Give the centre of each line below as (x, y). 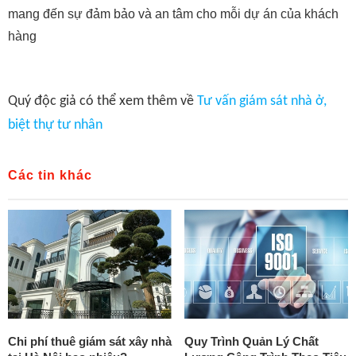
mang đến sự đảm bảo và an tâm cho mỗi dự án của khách (173, 14)
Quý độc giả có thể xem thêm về (103, 102)
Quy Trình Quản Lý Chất (252, 341)
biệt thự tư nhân (55, 126)
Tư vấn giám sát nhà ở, (262, 102)
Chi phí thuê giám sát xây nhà (90, 341)
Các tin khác (50, 176)
